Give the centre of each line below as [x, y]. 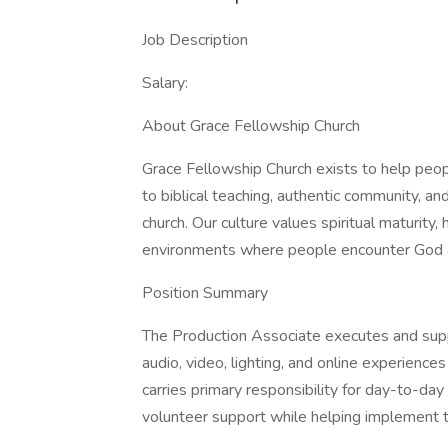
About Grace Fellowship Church [251, 126]
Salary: [165, 83]
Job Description [195, 40]
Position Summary [205, 293]
